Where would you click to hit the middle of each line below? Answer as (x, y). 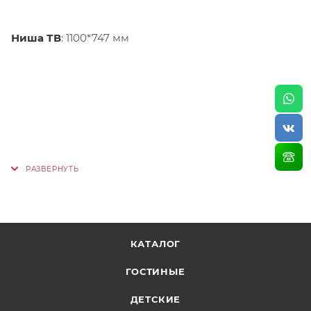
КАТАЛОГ (155, 244)
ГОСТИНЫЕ (155, 272)
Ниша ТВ (36, 37)
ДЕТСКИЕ (155, 300)
